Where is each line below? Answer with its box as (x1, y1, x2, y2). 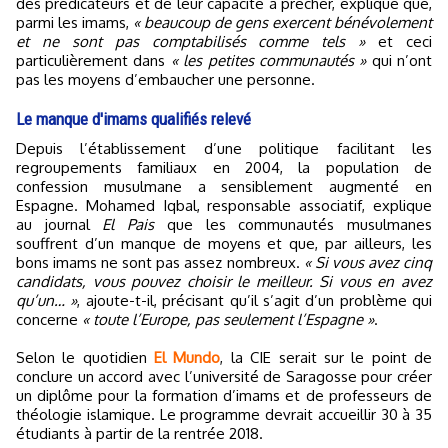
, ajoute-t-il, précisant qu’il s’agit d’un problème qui (77, 291, 432, 311)
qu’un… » (16, 291, 78, 311)
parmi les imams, (16, 13, 133, 33)
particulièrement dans (16, 51, 171, 71)
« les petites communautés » (170, 51, 367, 71)
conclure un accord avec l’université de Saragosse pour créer (16, 367, 432, 387)
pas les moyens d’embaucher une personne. (16, 70, 315, 90)
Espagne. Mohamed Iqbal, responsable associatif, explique (16, 196, 432, 216)
